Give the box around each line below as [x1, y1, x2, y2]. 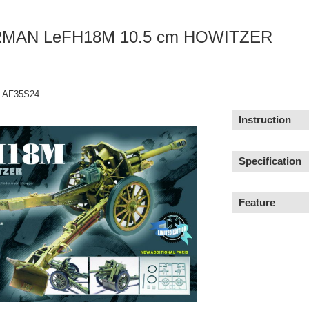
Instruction [239, 114, 291, 126]
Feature [239, 197, 275, 208]
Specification [239, 155, 301, 167]
